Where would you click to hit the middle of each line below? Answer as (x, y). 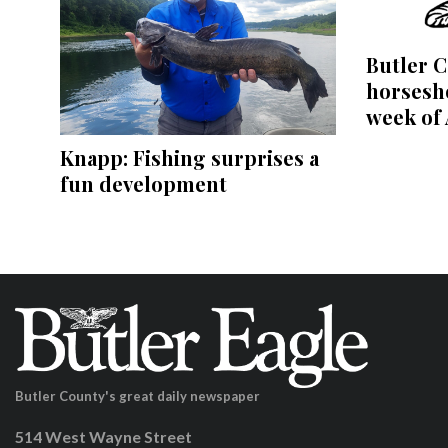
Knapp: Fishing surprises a (189, 158)
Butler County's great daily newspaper (137, 395)
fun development (143, 184)
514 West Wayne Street (103, 436)
